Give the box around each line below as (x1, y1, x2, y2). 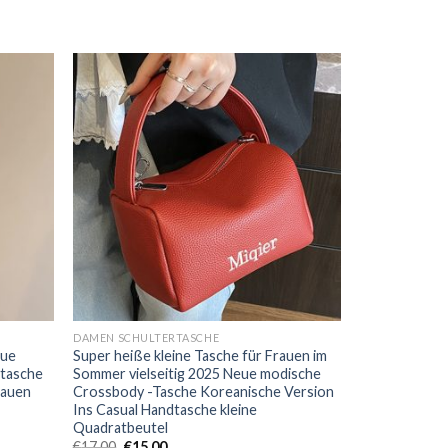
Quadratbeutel (73, 418, 169, 436)
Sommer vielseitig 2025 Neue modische (73, 364, 322, 382)
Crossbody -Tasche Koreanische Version (73, 382, 335, 400)
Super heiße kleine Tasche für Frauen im (73, 346, 328, 364)
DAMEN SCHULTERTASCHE (73, 330, 220, 344)
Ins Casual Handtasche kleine (73, 400, 258, 418)
